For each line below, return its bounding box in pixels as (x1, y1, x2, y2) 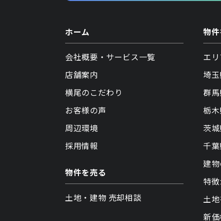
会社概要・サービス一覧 (65, 51, 156, 63)
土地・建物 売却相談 (65, 191, 142, 203)
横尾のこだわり (65, 86, 123, 98)
